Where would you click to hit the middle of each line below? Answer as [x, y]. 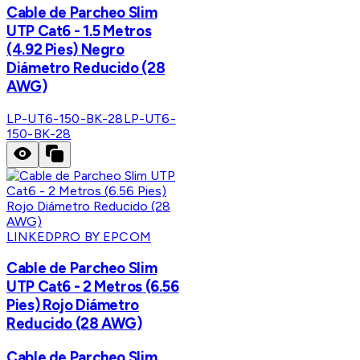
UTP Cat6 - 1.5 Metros [79, 31]
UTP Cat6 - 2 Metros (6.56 [93, 287]
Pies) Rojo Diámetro [73, 305]
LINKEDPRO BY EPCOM [79, 236]
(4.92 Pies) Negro [65, 49]
